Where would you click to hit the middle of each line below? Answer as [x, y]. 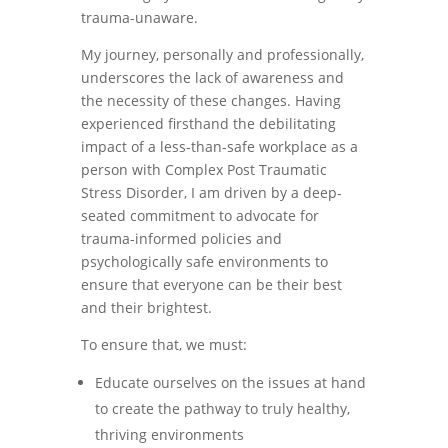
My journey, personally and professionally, [222, 54]
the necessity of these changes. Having [210, 100]
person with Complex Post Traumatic [203, 169]
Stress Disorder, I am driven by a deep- [211, 192]
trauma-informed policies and [181, 238]
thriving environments [169, 434]
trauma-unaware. [139, 17]
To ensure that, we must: [163, 344]
